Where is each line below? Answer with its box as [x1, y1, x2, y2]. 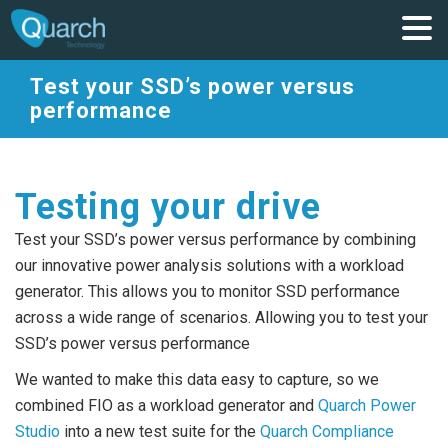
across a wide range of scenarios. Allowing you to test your [15, 308, 428, 327]
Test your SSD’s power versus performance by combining [15, 230, 416, 249]
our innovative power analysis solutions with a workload [15, 256, 404, 275]
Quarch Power [318, 396, 416, 415]
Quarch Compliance [260, 422, 394, 441]
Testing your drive [15, 186, 321, 228]
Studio [15, 422, 60, 441]
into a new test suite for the [60, 422, 260, 441]
